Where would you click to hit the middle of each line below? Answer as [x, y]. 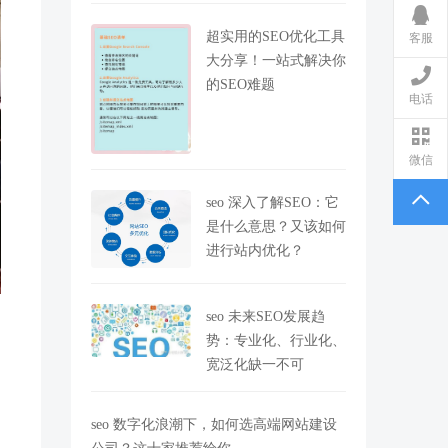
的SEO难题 [240, 83]
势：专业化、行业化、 [276, 340]
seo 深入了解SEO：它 [272, 201]
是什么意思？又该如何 [276, 225]
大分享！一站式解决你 [276, 59]
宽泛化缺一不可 [255, 364]
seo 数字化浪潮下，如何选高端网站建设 [214, 424]
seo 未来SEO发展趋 [265, 316]
